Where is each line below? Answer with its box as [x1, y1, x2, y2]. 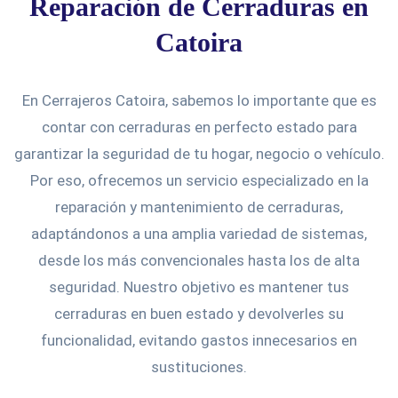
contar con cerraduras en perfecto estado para [41, 117, 357, 136]
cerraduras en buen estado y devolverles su [54, 304, 344, 322]
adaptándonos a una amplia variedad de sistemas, [31, 224, 367, 243]
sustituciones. [151, 357, 247, 376]
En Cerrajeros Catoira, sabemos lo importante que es [21, 91, 377, 109]
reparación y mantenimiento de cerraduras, [55, 197, 343, 216]
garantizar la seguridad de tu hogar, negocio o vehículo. [13, 144, 385, 163]
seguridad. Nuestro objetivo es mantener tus [49, 277, 349, 296]
